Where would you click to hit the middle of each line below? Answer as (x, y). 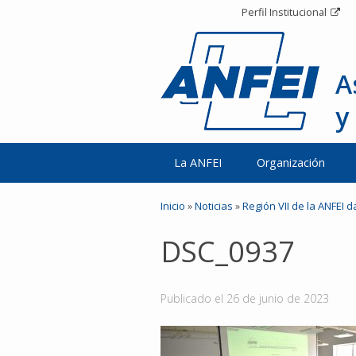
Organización (291, 163)
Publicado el (193, 298)
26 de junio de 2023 (278, 298)
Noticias (214, 206)
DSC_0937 (228, 252)
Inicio (173, 206)
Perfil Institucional (284, 12)
